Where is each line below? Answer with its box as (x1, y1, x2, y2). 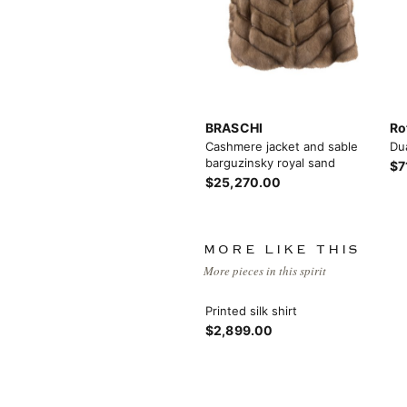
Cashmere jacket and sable (205, 138, 358, 154)
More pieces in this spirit (203, 262, 326, 279)
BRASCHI (205, 119, 263, 135)
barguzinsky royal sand (205, 154, 335, 170)
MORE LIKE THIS (203, 244, 362, 254)
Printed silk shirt (205, 303, 297, 318)
